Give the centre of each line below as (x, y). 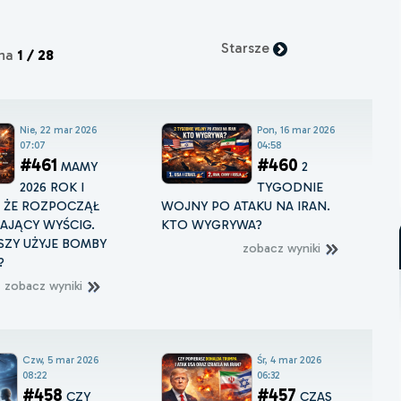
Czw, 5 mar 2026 (60, 360)
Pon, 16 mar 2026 (296, 130)
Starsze (247, 48)
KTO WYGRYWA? (212, 225)
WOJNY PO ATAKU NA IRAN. (246, 206)
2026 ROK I (51, 188)
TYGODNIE (290, 188)
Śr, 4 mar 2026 (290, 360)
